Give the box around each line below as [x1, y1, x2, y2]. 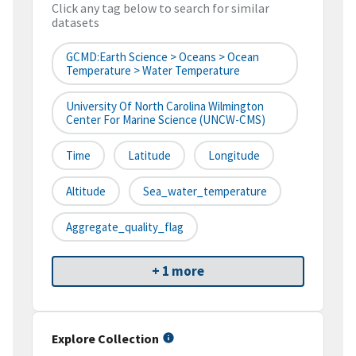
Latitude [128, 148, 171, 164]
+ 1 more [152, 262, 204, 281]
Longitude [208, 148, 260, 164]
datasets [52, 14, 99, 31]
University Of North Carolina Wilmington [66, 99, 264, 114]
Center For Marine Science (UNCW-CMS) [66, 112, 265, 128]
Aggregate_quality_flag [66, 219, 184, 235]
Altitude [66, 184, 106, 199]
